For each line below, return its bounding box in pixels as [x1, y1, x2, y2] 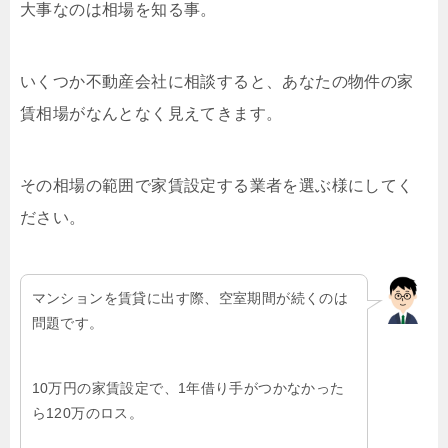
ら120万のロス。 [31, 404, 144, 421]
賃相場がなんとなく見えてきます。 [20, 105, 283, 123]
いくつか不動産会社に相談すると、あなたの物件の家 [20, 73, 414, 91]
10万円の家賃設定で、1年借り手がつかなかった [31, 379, 345, 396]
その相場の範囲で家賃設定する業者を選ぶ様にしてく [20, 177, 414, 195]
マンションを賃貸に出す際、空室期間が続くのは [31, 289, 349, 306]
